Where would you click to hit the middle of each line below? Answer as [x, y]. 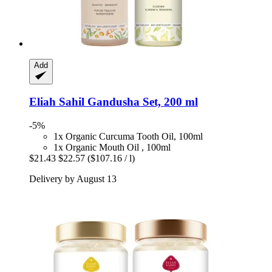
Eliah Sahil [57, 102]
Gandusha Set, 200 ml [141, 102]
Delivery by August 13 [73, 179]
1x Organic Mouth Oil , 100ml [112, 148]
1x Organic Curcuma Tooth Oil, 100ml [128, 137]
